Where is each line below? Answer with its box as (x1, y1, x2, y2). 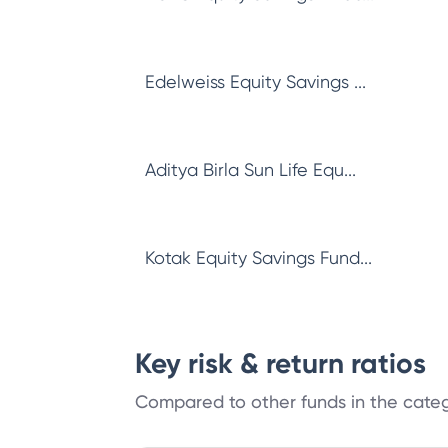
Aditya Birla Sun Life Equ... (145, 159, 356, 180)
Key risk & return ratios (135, 347, 426, 380)
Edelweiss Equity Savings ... (145, 71, 366, 92)
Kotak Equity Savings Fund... (145, 247, 372, 268)
